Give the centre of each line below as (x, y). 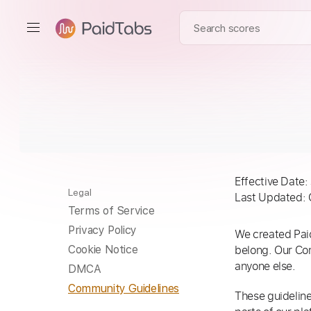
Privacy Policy (103, 230)
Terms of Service (111, 211)
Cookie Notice (103, 250)
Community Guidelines (124, 288)
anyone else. (265, 266)
